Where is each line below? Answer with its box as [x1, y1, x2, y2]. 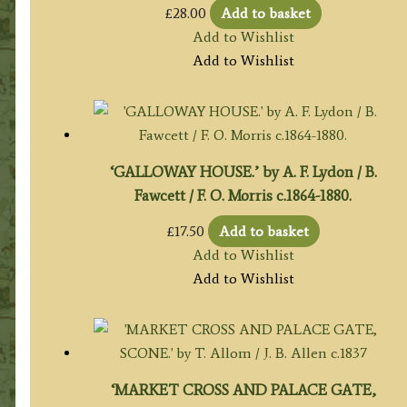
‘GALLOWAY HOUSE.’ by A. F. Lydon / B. [109, 162, 377, 181]
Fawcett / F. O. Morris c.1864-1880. [134, 185, 352, 204]
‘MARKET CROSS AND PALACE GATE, [110, 381, 376, 400]
